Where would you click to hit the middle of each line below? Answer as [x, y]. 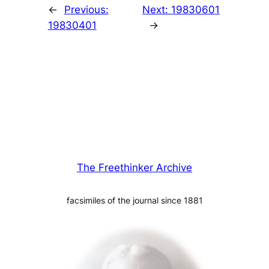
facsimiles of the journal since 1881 [134, 201]
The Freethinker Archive [134, 168]
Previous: [86, 10]
